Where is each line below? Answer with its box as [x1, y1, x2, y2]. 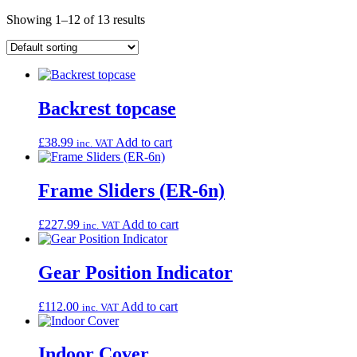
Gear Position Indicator [38, 261, 233, 283]
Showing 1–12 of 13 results [6, 13, 145, 27]
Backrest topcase [38, 98, 176, 120]
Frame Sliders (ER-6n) [38, 179, 225, 201]
